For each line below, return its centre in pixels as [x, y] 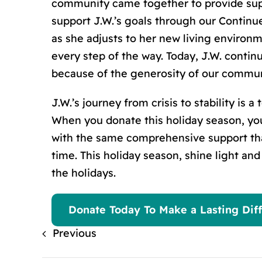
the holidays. [84, 173]
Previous [74, 233]
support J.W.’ [84, 21]
